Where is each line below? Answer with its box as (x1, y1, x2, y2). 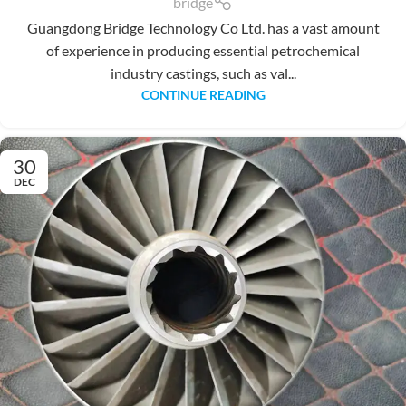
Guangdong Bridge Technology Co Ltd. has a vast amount (26, 18, 380, 36)
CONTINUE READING (140, 86, 266, 102)
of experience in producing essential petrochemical (46, 41, 360, 59)
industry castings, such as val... (110, 63, 296, 82)
